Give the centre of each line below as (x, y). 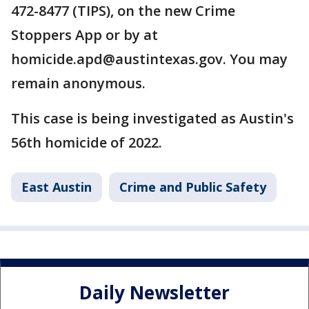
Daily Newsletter (154, 293)
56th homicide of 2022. (87, 142)
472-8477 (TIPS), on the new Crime (123, 11)
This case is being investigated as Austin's (152, 118)
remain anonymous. (78, 83)
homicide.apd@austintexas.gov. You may (149, 59)
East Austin (57, 187)
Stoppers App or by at (84, 35)
